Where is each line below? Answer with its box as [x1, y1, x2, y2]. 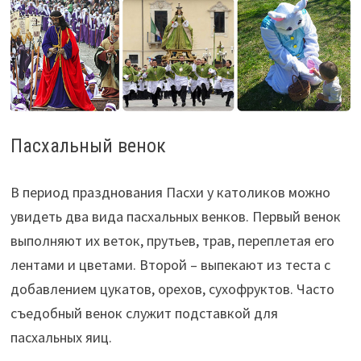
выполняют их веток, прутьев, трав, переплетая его [10, 230, 334, 250]
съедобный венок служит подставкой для [10, 303, 278, 322]
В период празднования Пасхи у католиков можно [10, 182, 330, 201]
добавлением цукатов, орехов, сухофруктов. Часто [10, 279, 334, 298]
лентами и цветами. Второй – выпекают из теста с [10, 255, 330, 274]
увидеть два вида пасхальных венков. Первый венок [10, 206, 341, 226]
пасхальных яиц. [10, 327, 112, 346]
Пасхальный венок [10, 134, 166, 157]
